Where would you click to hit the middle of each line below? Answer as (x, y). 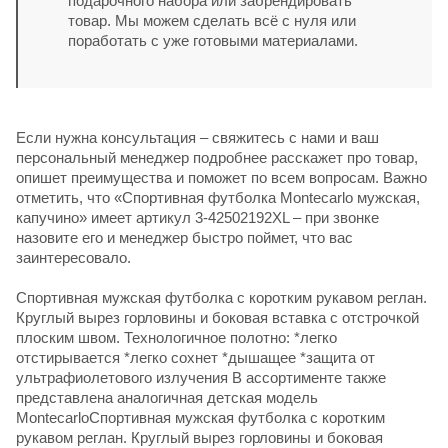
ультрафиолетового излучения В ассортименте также (201, 377)
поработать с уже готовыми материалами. (213, 40)
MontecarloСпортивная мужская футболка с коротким (200, 417)
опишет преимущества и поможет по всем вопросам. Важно (221, 177)
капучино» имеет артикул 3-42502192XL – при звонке (197, 217)
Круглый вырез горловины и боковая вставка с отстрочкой (217, 317)
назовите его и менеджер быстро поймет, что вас (184, 237)
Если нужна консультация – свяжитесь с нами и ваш (197, 137)
